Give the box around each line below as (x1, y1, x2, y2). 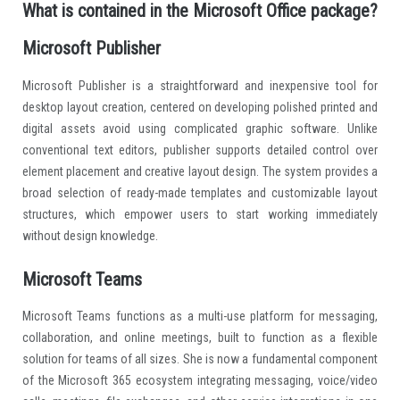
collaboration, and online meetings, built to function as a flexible (21, 330, 379, 346)
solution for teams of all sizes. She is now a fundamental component (21, 352, 379, 367)
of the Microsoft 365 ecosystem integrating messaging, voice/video (21, 373, 379, 388)
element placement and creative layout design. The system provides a (21, 163, 379, 179)
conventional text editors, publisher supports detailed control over (21, 142, 379, 157)
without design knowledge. (21, 228, 158, 243)
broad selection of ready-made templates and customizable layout (21, 185, 379, 200)
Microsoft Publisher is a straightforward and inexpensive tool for (21, 78, 379, 93)
